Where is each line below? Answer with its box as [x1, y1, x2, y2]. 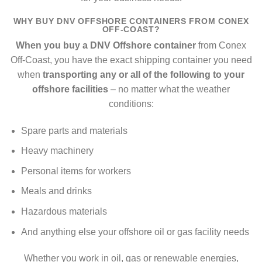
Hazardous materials [20, 206, 107, 216]
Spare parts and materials [20, 125, 127, 136]
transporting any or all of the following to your [43, 69, 244, 80]
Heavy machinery [20, 146, 94, 156]
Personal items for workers [20, 166, 131, 176]
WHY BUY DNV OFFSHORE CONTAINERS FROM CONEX [13, 17, 249, 26]
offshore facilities [32, 84, 111, 94]
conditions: [108, 98, 154, 109]
